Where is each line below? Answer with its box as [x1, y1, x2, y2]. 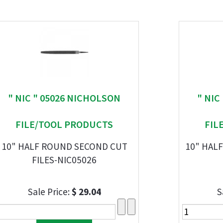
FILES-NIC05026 [32, 154, 97, 166]
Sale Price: [27, 186, 72, 198]
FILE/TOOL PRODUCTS [15, 118, 113, 130]
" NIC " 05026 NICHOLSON [8, 92, 120, 104]
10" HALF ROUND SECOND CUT [1, 140, 127, 152]
